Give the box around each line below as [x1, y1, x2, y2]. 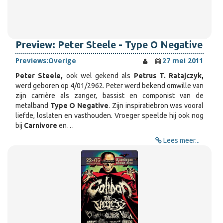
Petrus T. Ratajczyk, [130, 72, 204, 80]
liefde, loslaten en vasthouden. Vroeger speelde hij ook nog [15, 111, 204, 119]
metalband [15, 102, 50, 110]
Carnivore [24, 121, 57, 129]
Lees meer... [163, 136, 200, 144]
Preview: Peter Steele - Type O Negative [15, 39, 203, 50]
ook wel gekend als [66, 72, 131, 80]
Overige [48, 57, 76, 65]
